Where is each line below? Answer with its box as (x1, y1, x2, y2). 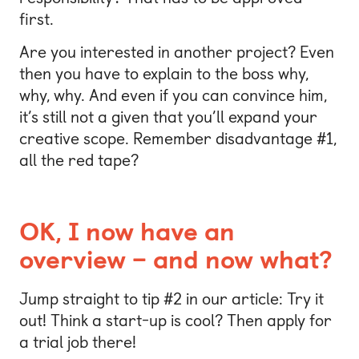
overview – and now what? (19, 244, 333, 276)
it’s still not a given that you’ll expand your (19, 107, 317, 127)
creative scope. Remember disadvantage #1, (19, 129, 337, 149)
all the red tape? (19, 151, 139, 171)
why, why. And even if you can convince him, (19, 86, 327, 106)
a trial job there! (19, 332, 136, 352)
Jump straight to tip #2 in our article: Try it (19, 288, 324, 309)
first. (19, 9, 54, 29)
